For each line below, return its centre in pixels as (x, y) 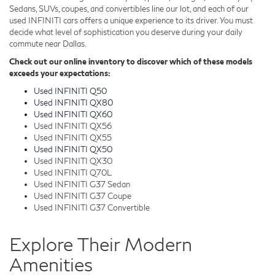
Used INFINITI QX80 (73, 102)
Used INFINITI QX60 (73, 114)
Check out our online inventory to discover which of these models (131, 61)
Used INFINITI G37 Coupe (83, 196)
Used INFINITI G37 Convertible (92, 207)
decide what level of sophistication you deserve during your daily (126, 32)
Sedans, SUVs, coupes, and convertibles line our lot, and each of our (129, 8)
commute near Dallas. (48, 43)
